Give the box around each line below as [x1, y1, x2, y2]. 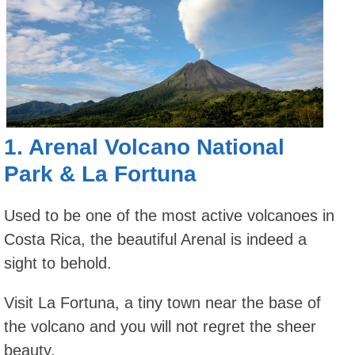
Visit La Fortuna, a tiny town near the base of [4, 293, 321, 311]
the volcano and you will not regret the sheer [4, 317, 316, 335]
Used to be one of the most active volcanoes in [4, 206, 334, 224]
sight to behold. [4, 254, 112, 272]
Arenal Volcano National [29, 134, 284, 159]
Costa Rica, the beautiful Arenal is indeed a [4, 230, 307, 248]
